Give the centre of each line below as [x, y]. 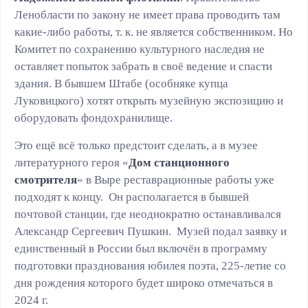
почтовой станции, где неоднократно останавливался [148, 214]
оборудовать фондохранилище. [93, 118]
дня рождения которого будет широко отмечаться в [144, 283]
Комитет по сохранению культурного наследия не [140, 49]
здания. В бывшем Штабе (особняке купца [121, 84]
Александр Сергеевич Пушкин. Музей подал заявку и [151, 231]
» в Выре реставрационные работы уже [176, 180]
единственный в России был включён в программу [141, 249]
